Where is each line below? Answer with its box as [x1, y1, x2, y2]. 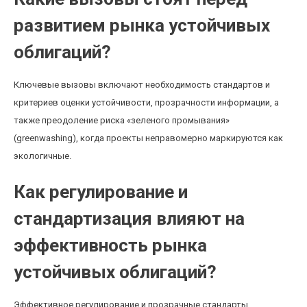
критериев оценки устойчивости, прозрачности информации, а [14, 97, 279, 108]
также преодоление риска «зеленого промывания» [14, 115, 230, 125]
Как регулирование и [14, 182, 188, 202]
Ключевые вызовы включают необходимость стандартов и [14, 79, 270, 90]
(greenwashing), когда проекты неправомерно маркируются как [14, 133, 283, 143]
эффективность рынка [14, 235, 207, 256]
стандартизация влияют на [14, 208, 245, 229]
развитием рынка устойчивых [14, 15, 270, 36]
